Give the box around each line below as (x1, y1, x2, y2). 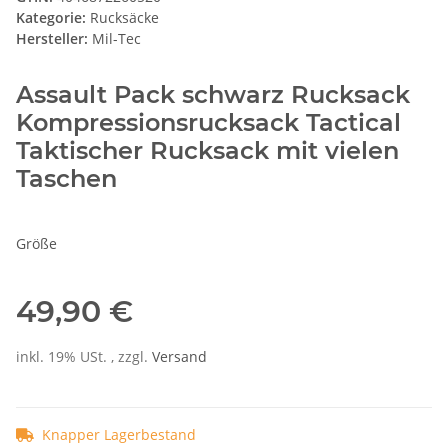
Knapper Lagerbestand (42, 424, 196, 444)
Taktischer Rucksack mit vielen (16, 135, 399, 165)
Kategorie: (16, 7, 90, 27)
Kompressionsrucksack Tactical (16, 107, 401, 137)
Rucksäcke (90, 7, 159, 27)
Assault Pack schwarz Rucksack (16, 79, 410, 109)
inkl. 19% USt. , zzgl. (16, 346, 152, 366)
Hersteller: (16, 28, 88, 48)
